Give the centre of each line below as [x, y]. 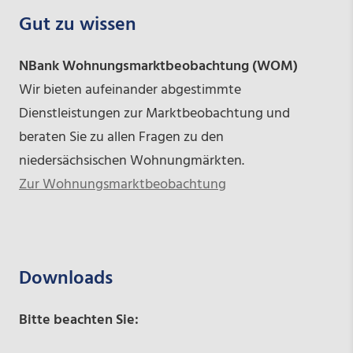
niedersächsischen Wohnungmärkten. [131, 162]
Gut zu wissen [77, 26]
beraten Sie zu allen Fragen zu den [121, 138]
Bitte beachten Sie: [78, 321]
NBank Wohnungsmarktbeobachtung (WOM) [158, 67]
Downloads [65, 279]
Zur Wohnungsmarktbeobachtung [122, 185]
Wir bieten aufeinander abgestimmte [130, 91]
